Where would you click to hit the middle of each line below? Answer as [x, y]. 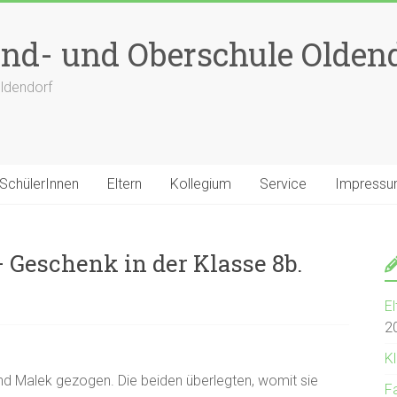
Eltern [125, 184]
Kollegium [201, 184]
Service [283, 184]
